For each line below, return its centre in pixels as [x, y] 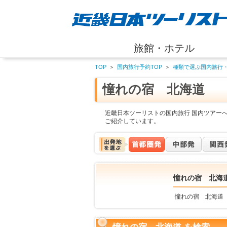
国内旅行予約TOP [140, 67]
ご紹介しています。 [132, 121]
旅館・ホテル [164, 48]
